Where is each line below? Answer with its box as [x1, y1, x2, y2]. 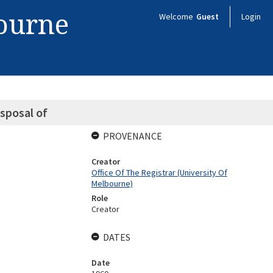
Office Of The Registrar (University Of [91, 167, 227, 178]
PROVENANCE [102, 130, 162, 142]
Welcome [159, 11, 195, 22]
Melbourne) [91, 178, 133, 189]
